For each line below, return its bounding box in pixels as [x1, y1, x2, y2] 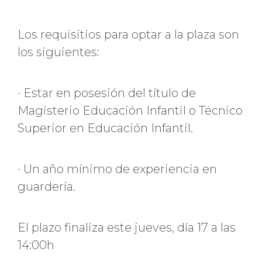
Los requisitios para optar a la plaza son [18, 27, 239, 42]
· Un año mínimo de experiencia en [18, 162, 217, 177]
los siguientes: [18, 45, 99, 60]
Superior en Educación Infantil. [18, 121, 193, 136]
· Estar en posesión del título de [18, 86, 196, 101]
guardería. [18, 180, 75, 194]
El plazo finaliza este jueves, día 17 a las [18, 220, 236, 235]
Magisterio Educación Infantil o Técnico [18, 104, 243, 118]
